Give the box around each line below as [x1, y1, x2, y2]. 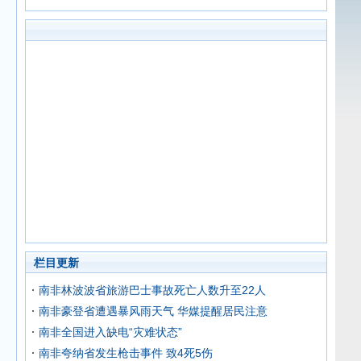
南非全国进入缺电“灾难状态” [39, 326, 182, 338]
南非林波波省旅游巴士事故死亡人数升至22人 [39, 284, 266, 297]
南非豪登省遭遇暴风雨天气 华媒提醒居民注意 [39, 305, 268, 317]
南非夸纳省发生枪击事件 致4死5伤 [39, 346, 213, 359]
